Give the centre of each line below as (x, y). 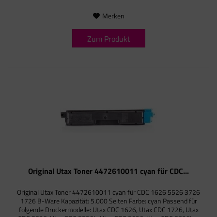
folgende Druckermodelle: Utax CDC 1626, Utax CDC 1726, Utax (108, 210)
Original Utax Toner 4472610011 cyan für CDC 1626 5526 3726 (109, 192)
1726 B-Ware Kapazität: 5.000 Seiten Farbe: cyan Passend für (108, 201)
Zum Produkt (108, 39)
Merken (113, 15)
